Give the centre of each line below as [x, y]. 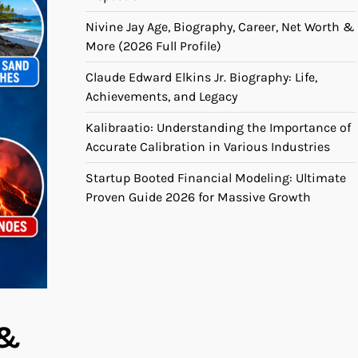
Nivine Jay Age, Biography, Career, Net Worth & [220, 26]
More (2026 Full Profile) [153, 46]
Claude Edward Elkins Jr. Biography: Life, [201, 77]
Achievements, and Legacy [161, 96]
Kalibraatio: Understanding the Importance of [218, 127]
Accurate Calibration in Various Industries [208, 146]
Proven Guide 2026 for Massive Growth [198, 197]
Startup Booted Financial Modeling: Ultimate [216, 177]
